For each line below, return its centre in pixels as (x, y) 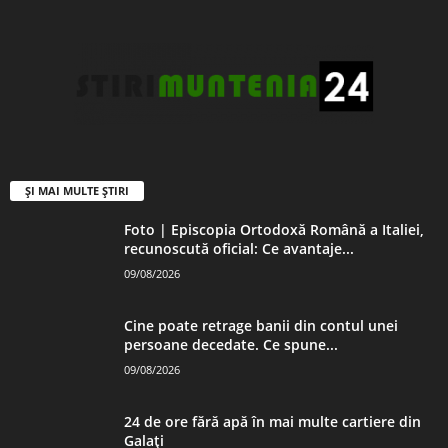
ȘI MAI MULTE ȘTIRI (77, 190)
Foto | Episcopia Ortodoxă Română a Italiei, (274, 229)
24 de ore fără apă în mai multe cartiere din (272, 421)
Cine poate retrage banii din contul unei (261, 325)
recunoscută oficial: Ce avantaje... (239, 248)
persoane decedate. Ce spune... (231, 344)
